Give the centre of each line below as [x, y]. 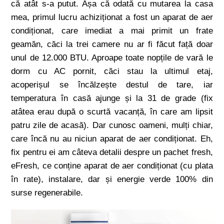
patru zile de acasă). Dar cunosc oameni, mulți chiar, [112, 125]
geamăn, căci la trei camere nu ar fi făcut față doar [112, 44]
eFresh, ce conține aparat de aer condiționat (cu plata [112, 166]
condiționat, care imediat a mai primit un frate [112, 31]
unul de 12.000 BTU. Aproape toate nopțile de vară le [112, 58]
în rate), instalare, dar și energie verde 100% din [112, 179]
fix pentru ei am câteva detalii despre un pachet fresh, [112, 152]
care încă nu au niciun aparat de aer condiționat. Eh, [112, 139]
